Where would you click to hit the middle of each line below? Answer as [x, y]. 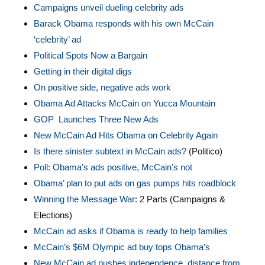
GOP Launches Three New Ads [96, 119]
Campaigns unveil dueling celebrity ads [109, 7]
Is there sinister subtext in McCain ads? [110, 151]
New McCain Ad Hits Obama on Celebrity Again [125, 135]
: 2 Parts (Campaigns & [180, 199]
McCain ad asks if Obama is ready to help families [130, 231]
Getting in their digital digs [83, 71]
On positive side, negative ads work [102, 87]
